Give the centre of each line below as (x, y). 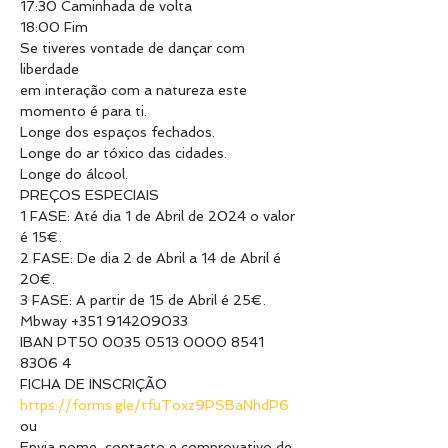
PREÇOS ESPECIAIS (89, 195)
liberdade (49, 69)
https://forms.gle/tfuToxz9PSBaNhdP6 (154, 405)
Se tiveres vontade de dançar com (134, 48)
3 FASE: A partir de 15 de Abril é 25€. (143, 300)
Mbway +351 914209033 (104, 321)
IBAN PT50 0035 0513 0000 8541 (144, 342)
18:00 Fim (54, 27)
